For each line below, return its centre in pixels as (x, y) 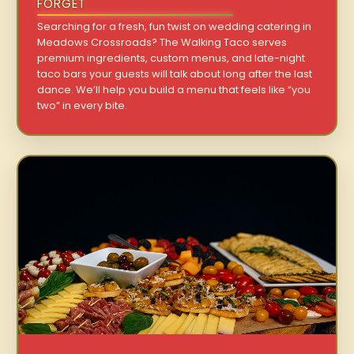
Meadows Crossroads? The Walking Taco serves (162, 42)
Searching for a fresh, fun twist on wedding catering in (175, 26)
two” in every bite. (83, 105)
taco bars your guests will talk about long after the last (175, 73)
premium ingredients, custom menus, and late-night (171, 58)
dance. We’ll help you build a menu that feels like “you (174, 89)
